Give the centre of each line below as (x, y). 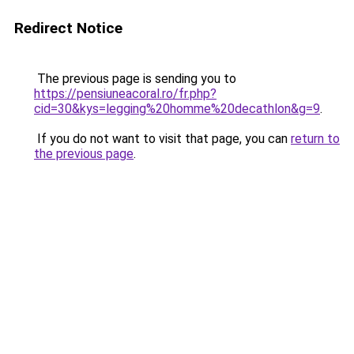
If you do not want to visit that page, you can (162, 139)
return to (315, 139)
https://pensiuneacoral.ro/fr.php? (125, 94)
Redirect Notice (68, 28)
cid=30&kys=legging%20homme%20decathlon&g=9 (177, 109)
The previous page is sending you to (135, 79)
